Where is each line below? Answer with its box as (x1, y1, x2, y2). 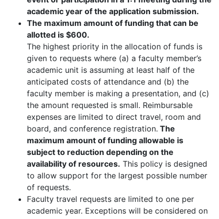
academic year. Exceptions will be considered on (27, 206, 208, 216)
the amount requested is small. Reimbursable (27, 100, 193, 110)
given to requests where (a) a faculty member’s (27, 53, 201, 64)
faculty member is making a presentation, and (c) (27, 88, 209, 99)
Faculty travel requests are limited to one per (27, 194, 194, 204)
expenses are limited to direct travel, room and (27, 112, 201, 122)
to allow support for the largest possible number (27, 171, 207, 181)
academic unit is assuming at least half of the (27, 65, 195, 75)
